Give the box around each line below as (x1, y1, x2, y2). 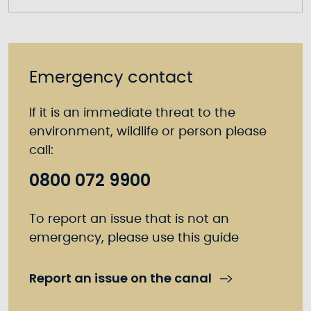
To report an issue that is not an (29, 213, 229, 226)
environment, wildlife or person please (29, 126, 267, 138)
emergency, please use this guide (29, 232, 239, 244)
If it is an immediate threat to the (29, 107, 235, 119)
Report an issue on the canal (29, 269, 212, 287)
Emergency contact (29, 69, 193, 86)
